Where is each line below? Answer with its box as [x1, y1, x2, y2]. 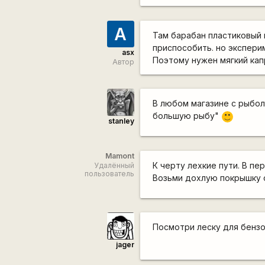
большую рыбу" [153, 111, 222, 121]
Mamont [105, 151, 134, 160]
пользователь [84, 169, 134, 178]
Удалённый [93, 160, 134, 170]
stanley [108, 116, 134, 125]
